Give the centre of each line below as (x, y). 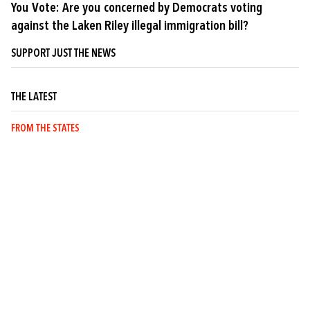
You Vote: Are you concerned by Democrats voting (137, 9)
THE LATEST (34, 98)
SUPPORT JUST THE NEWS (63, 54)
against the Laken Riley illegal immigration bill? (130, 27)
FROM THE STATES (45, 129)
